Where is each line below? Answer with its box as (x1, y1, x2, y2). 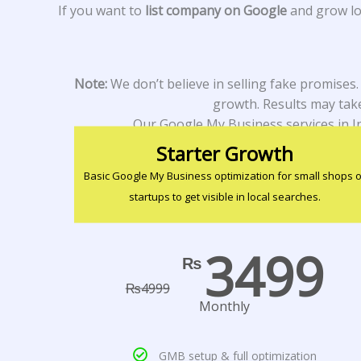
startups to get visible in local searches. (128, 189, 321, 204)
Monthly (199, 297, 251, 315)
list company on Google (145, 2, 287, 20)
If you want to (58, 2, 145, 20)
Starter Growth (156, 139, 293, 167)
